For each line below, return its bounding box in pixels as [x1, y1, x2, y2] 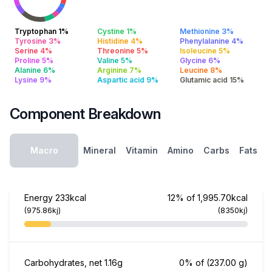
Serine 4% [15, 46, 52, 55]
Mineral [83, 145, 116, 155]
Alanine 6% [15, 66, 55, 75]
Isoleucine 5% [180, 46, 230, 55]
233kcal [55, 192, 86, 203]
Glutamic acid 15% [180, 75, 244, 84]
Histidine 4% [97, 36, 143, 46]
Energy [24, 192, 55, 203]
